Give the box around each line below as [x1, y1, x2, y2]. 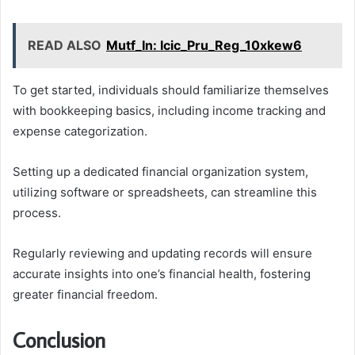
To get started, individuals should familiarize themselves [13, 82, 329, 97]
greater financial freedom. [13, 286, 158, 302]
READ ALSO [28, 36, 101, 53]
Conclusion [13, 325, 105, 353]
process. [13, 204, 61, 220]
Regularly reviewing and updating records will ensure [13, 245, 312, 261]
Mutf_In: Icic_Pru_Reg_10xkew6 [106, 36, 302, 53]
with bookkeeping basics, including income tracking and [13, 102, 326, 118]
